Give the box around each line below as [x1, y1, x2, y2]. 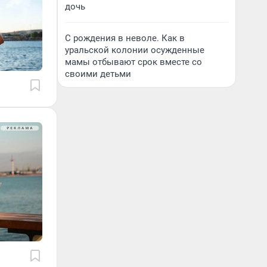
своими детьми [65, 69, 131, 79]
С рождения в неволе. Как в [65, 33, 185, 44]
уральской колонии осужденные [65, 45, 204, 55]
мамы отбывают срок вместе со [65, 57, 202, 67]
